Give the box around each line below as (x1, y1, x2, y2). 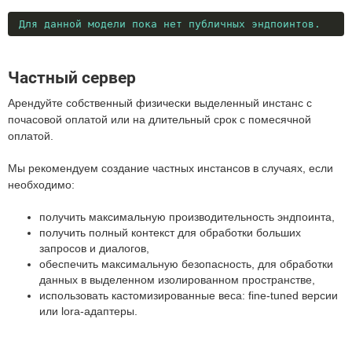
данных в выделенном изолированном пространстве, (39, 273, 315, 286)
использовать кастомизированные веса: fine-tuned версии (39, 289, 338, 302)
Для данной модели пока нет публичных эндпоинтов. (19, 18, 321, 30)
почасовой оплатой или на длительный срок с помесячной (8, 113, 311, 126)
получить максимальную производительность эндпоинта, (39, 211, 335, 223)
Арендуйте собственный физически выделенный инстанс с (8, 97, 312, 109)
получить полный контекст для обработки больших (39, 226, 301, 239)
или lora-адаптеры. (39, 305, 137, 317)
